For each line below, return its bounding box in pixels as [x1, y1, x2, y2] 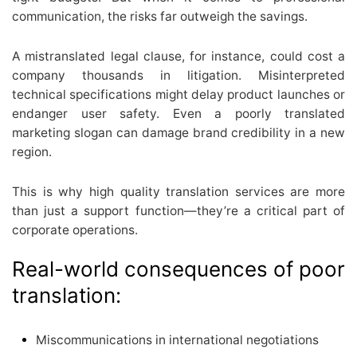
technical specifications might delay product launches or [12, 86, 345, 102]
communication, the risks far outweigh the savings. [12, 8, 308, 24]
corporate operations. [12, 222, 138, 237]
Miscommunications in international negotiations [36, 332, 319, 348]
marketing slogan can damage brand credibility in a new [12, 124, 345, 140]
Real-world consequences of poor [12, 257, 345, 282]
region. [12, 143, 52, 159]
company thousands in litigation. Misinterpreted [12, 67, 345, 83]
